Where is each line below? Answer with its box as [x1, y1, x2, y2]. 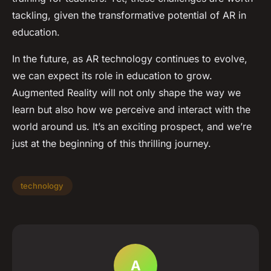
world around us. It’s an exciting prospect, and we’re [12, 120, 252, 133]
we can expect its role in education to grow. [12, 70, 212, 82]
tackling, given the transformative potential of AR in [12, 9, 246, 22]
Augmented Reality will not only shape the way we [12, 87, 241, 99]
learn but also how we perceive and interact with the [12, 103, 250, 116]
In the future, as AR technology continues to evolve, [12, 53, 247, 65]
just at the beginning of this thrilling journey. [12, 137, 211, 150]
